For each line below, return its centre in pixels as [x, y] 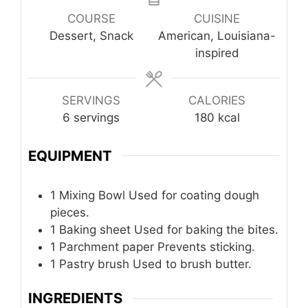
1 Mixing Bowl [89, 195]
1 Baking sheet [92, 229]
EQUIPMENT [70, 155]
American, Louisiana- [217, 36]
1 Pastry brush [91, 264]
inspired [217, 53]
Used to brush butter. [192, 264]
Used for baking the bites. [206, 229]
